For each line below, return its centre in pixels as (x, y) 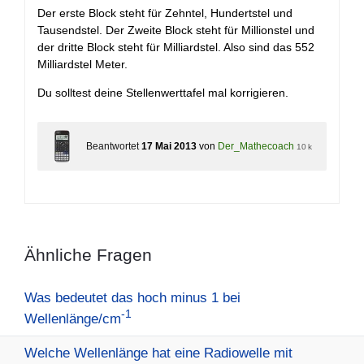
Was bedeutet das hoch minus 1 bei (132, 297)
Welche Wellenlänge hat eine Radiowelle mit (158, 353)
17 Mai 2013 (169, 146)
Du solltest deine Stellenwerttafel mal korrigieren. (163, 92)
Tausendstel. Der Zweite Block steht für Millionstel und (176, 30)
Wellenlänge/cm (73, 319)
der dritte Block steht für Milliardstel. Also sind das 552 (176, 47)
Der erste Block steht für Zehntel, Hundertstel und (165, 13)
